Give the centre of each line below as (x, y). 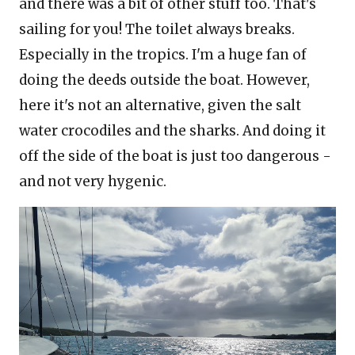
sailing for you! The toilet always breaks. (157, 29)
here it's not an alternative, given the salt (160, 105)
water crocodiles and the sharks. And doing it (172, 131)
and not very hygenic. (93, 181)
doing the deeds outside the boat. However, (164, 80)
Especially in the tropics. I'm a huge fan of (163, 55)
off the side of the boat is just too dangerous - (175, 156)
